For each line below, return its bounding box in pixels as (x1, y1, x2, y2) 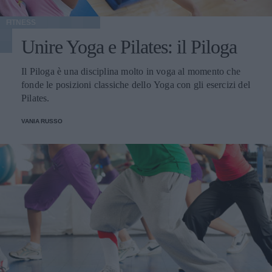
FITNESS (5, 18, 36, 27)
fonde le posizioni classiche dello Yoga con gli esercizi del (21, 80, 250, 90)
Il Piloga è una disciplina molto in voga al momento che (21, 66, 240, 77)
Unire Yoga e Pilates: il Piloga (21, 36, 237, 58)
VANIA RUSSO (21, 118, 63, 125)
